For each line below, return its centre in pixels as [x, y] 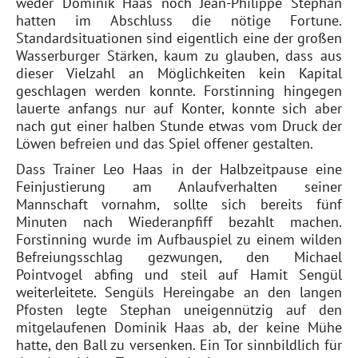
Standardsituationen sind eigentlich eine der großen [179, 38]
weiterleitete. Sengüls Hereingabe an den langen [179, 292]
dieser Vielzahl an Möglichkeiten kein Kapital [179, 73]
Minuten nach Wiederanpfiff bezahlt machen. [179, 222]
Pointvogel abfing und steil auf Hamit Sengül [179, 274]
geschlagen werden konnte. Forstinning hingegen [179, 91]
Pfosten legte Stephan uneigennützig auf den [179, 310]
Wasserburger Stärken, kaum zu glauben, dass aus [179, 56]
